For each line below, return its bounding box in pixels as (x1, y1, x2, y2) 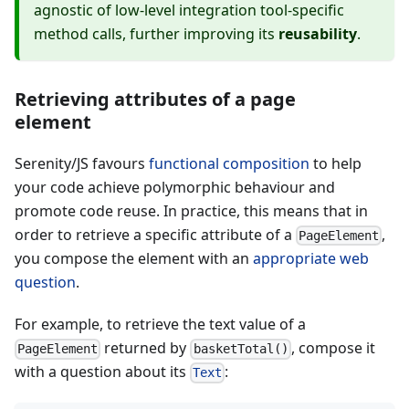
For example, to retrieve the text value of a (15, 314, 306, 335)
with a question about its (15, 362, 190, 383)
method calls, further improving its (34, 23, 278, 44)
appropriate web (253, 248, 369, 269)
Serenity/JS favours (15, 152, 149, 173)
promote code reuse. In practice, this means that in (15, 200, 368, 221)
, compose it (290, 338, 375, 359)
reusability (278, 23, 357, 44)
